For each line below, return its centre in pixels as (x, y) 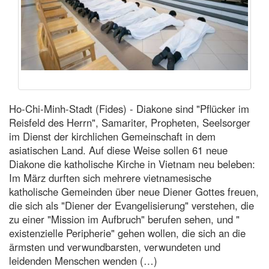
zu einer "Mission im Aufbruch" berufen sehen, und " (124, 219)
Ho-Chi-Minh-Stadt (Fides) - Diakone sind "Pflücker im (129, 108)
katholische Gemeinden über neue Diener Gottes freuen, (134, 191)
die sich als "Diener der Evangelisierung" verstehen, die (131, 205)
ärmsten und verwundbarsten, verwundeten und (115, 246)
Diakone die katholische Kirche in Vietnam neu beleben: (132, 164)
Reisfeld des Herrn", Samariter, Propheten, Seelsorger (130, 122)
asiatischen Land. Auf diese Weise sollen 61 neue (118, 150)
